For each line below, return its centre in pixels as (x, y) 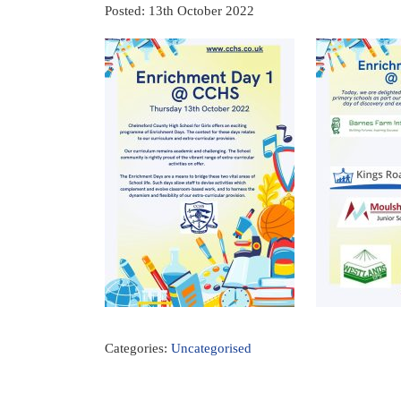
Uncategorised (211, 348)
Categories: (138, 348)
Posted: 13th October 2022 (179, 11)
